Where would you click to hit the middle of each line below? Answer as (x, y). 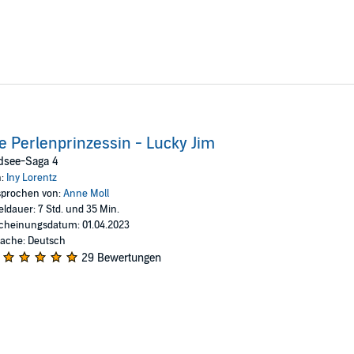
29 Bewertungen (121, 258)
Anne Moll (86, 193)
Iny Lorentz (31, 177)
